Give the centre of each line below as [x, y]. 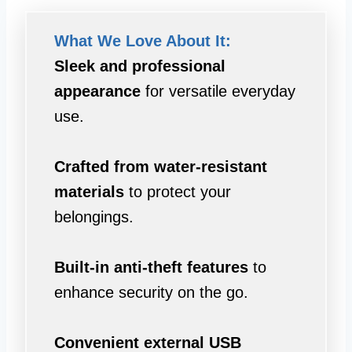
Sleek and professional [140, 66]
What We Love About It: [143, 40]
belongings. [94, 216]
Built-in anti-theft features [151, 267]
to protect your [178, 191]
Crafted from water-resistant [161, 166]
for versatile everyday [218, 91]
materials [89, 191]
